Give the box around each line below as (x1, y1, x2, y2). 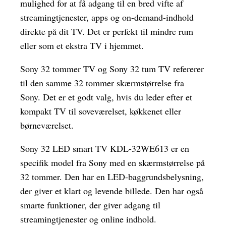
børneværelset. (20, 119, 74, 132)
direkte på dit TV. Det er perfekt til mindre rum (20, 25, 193, 38)
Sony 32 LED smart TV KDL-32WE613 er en (20, 142, 189, 155)
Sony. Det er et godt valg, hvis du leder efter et (20, 91, 192, 103)
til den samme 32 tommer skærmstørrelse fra (20, 77, 184, 89)
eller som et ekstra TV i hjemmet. (20, 39, 144, 52)
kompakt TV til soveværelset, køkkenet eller (20, 105, 181, 118)
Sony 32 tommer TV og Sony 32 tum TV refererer (20, 63, 204, 75)
